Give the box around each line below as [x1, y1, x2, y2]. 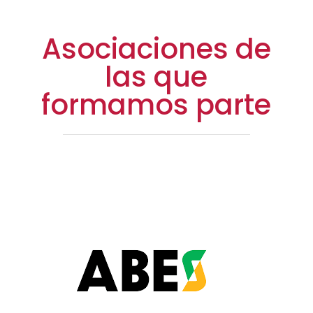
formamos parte [41, 85, 272, 125]
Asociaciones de [41, 29, 271, 69]
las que [105, 57, 208, 97]
